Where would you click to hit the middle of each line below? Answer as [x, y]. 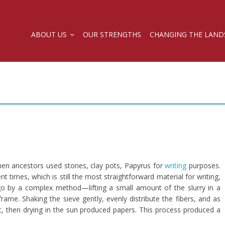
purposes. [205, 165]
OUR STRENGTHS [112, 34]
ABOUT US [49, 34]
